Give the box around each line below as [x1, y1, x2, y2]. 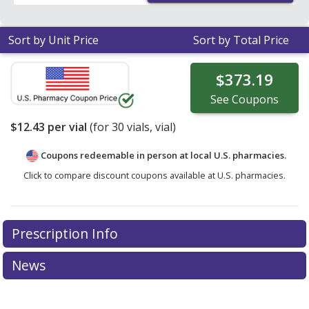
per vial [45, 119, 87, 135]
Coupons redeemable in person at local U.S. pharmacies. [40, 149, 286, 162]
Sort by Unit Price [8, 32, 99, 48]
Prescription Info [11, 224, 121, 243]
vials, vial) [124, 119, 176, 135]
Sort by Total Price [193, 32, 289, 48]
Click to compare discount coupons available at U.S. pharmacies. [23, 169, 286, 182]
